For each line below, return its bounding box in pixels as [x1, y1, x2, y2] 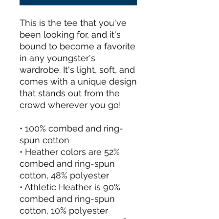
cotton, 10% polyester [20, 205, 108, 216]
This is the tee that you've [20, 18, 127, 28]
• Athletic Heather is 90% [20, 182, 120, 192]
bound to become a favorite [20, 41, 135, 51]
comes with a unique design [20, 76, 137, 87]
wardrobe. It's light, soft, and [20, 65, 135, 75]
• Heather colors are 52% [20, 147, 120, 157]
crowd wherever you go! [20, 100, 121, 110]
